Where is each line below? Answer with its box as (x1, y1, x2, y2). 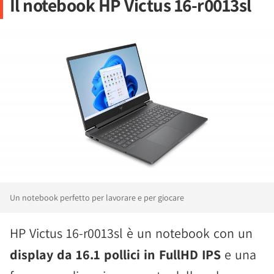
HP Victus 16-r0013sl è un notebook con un (10, 224, 253, 242)
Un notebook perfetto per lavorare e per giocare (10, 192, 184, 204)
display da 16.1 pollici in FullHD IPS (10, 246, 221, 264)
